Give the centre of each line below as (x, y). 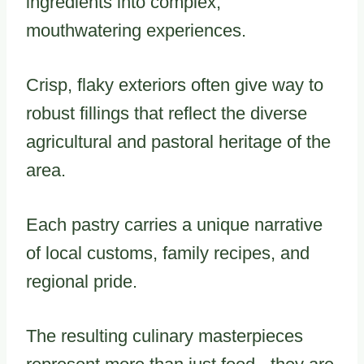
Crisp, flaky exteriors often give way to (175, 85)
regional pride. (82, 282)
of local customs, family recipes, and (168, 253)
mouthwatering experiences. (136, 30)
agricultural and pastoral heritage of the (178, 142)
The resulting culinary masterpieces (165, 336)
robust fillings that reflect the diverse (167, 113)
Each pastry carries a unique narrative (174, 225)
